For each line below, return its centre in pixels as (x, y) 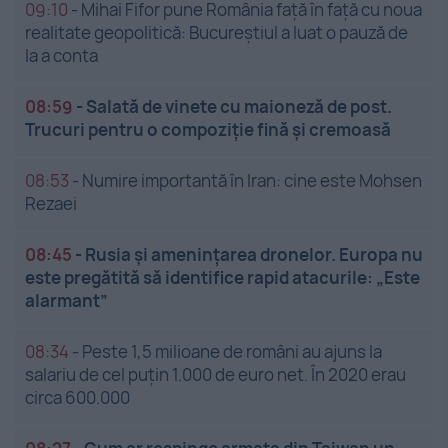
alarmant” (66, 300)
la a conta (61, 55)
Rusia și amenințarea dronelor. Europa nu (254, 254)
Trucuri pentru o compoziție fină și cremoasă (208, 129)
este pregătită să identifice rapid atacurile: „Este (222, 277)
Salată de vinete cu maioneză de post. (239, 106)
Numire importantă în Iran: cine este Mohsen (252, 180)
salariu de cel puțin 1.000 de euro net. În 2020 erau (215, 374)
